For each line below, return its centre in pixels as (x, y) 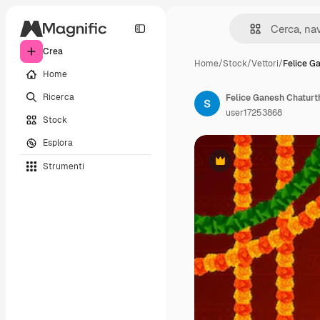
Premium (237, 166)
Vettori (265, 64)
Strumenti (64, 166)
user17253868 (254, 113)
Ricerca (59, 97)
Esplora (58, 142)
